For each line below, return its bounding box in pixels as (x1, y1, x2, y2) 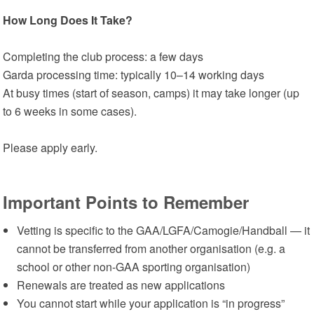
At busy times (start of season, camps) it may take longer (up (3, 85, 300, 101)
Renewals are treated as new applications (17, 277, 226, 293)
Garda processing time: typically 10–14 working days (3, 67, 271, 83)
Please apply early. (3, 139, 98, 156)
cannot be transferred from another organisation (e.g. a (17, 240, 286, 257)
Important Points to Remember (3, 190, 250, 214)
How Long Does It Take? (3, 12, 133, 28)
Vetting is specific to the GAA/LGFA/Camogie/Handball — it (17, 222, 310, 238)
